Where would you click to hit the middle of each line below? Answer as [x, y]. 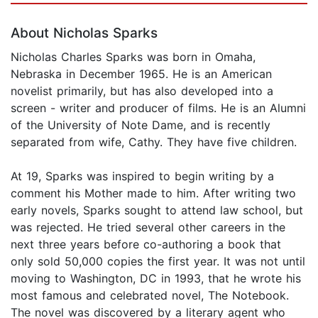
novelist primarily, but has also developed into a [142, 91]
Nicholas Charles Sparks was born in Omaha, [133, 56]
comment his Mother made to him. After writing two [153, 193]
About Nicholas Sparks [84, 33]
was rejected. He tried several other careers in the [148, 227]
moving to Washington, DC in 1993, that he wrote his [156, 278]
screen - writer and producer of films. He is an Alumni [158, 108]
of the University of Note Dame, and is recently [141, 125]
